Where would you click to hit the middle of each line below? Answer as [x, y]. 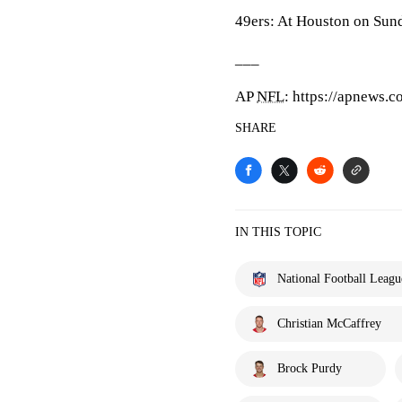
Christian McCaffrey [329, 323]
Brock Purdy [310, 368]
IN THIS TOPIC [278, 232]
